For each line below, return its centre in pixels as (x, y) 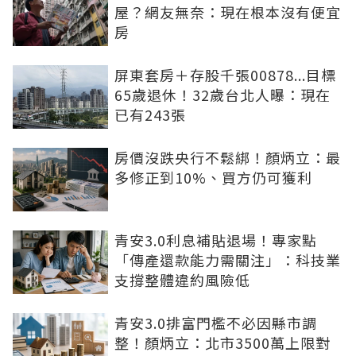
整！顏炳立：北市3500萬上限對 (222, 342)
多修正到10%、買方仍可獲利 (213, 177)
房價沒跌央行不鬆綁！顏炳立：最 (228, 157)
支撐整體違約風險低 (182, 279)
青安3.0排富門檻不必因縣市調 (216, 322)
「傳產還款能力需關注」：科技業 (228, 259)
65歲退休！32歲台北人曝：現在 (222, 94)
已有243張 (150, 114)
